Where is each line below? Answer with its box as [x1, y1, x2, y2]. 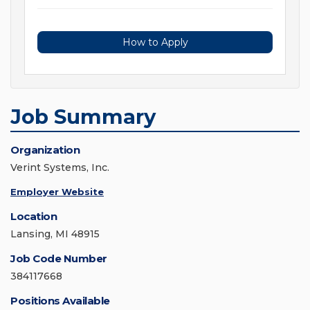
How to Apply [122, 36, 188, 49]
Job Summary [10, 104, 156, 129]
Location [10, 210, 57, 224]
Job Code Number [10, 252, 107, 266]
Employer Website [10, 186, 104, 198]
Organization [10, 143, 80, 157]
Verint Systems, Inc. [10, 161, 109, 174]
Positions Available [10, 294, 110, 308]
